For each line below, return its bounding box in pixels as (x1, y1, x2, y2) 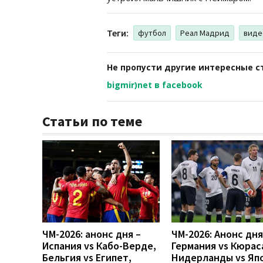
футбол (138, 28, 166, 39)
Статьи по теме (42, 112, 142, 131)
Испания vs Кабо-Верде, (42, 239, 156, 253)
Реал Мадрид (180, 28, 230, 39)
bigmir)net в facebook (107, 79, 203, 91)
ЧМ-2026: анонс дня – (42, 227, 141, 241)
